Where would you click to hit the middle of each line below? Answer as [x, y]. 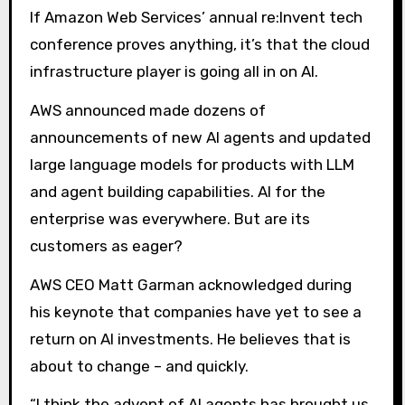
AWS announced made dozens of [147, 110]
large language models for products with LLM [192, 164]
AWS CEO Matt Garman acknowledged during [190, 284]
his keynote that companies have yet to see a [195, 311]
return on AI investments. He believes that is [190, 339]
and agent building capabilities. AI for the [177, 191]
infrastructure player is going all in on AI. [174, 71]
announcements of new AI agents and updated [200, 137]
